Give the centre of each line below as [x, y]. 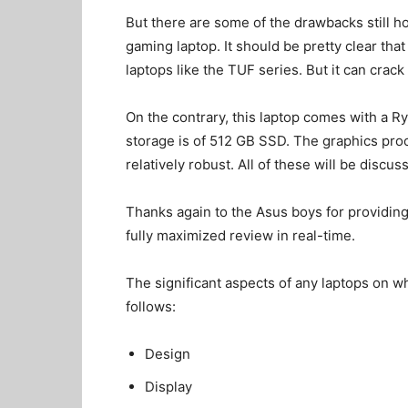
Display [168, 386]
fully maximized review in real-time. [240, 235]
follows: [151, 306]
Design [168, 353]
